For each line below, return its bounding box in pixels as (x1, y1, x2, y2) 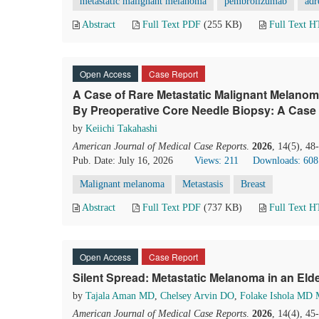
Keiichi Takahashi (85, 123, 157, 134)
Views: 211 (194, 155, 239, 166)
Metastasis (182, 179, 223, 189)
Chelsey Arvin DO (160, 291, 234, 301)
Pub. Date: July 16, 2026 (73, 155, 173, 166)
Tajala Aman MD (85, 291, 155, 301)
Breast (241, 179, 266, 189)
